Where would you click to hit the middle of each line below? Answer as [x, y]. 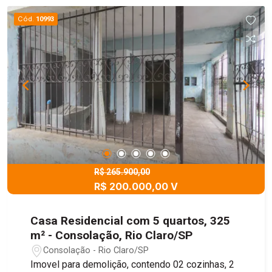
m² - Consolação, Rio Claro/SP [112, 236]
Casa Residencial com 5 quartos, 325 [131, 221]
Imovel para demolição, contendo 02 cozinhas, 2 [130, 265]
